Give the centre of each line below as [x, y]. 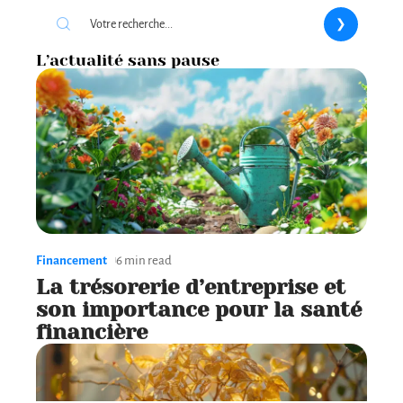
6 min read [144, 260]
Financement [72, 260]
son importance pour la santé [199, 309]
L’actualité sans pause [128, 60]
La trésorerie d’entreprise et [191, 287]
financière [92, 331]
